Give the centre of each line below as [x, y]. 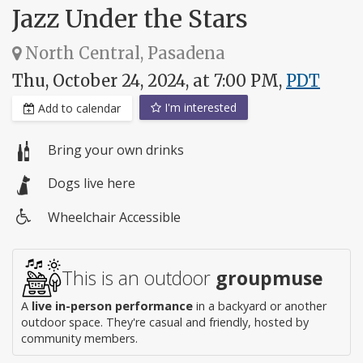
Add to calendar [78, 109]
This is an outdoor [139, 278]
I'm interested [199, 107]
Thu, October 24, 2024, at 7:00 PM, [149, 80]
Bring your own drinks [116, 150]
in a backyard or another [260, 305]
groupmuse [269, 278]
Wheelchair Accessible [114, 217]
